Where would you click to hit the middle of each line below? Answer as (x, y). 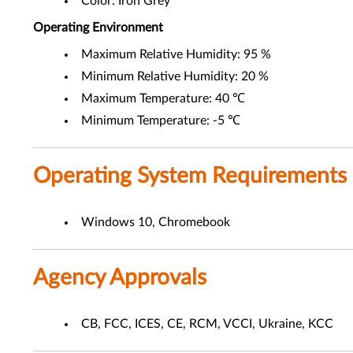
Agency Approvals (120, 277)
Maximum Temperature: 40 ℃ (163, 98)
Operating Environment (98, 28)
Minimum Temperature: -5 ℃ (161, 121)
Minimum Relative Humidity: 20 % (175, 76)
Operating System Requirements (190, 176)
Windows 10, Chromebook (156, 222)
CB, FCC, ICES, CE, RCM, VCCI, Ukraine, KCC (207, 324)
